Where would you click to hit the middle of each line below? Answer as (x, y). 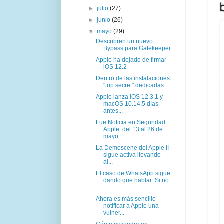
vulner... (114, 213)
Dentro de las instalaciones (133, 78)
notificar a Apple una (131, 206)
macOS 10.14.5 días (131, 104)
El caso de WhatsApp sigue (133, 173)
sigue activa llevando (132, 155)
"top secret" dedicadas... (136, 85)
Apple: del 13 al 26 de (133, 129)
